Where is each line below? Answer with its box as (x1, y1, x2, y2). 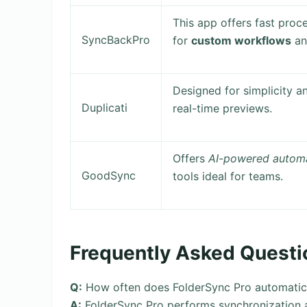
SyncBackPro (82, 32, 151, 47)
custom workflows (191, 33, 292, 47)
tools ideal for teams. (173, 169, 284, 183)
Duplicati (82, 100, 128, 114)
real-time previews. (173, 101, 273, 115)
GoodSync (82, 168, 136, 182)
